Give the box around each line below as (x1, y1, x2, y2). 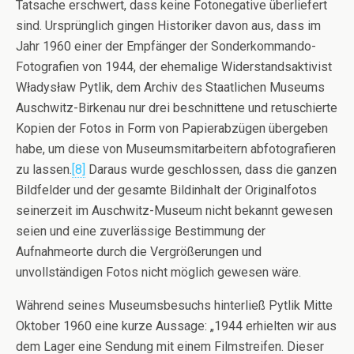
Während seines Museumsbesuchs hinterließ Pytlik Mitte (16, 297, 333, 313)
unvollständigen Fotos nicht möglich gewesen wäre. (16, 264, 301, 280)
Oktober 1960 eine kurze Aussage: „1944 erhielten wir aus (16, 318, 337, 333)
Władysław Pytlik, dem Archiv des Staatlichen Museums (16, 79, 325, 95)
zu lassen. (16, 161, 72, 177)
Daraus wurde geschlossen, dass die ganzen (85, 161, 337, 177)
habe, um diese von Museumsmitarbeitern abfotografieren (16, 141, 336, 156)
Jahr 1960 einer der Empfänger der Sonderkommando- (16, 38, 316, 54)
